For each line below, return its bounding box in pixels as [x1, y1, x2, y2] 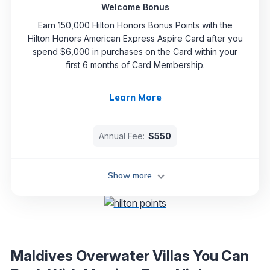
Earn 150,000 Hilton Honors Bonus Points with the [37, 20, 233, 31]
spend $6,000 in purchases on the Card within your [33, 46, 237, 57]
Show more [108, 170, 152, 181]
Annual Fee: [99, 131, 145, 142]
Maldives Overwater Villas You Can [11, 247, 249, 265]
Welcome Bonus [101, 2, 169, 13]
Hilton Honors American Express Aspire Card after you [27, 33, 243, 44]
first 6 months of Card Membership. [65, 60, 205, 71]
